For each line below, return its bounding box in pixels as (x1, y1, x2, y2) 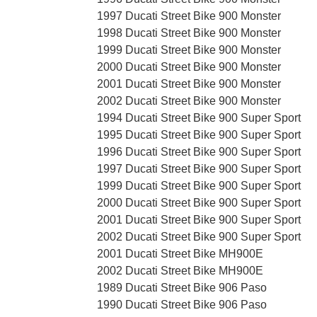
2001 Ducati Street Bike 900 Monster (97, 78, 281, 91)
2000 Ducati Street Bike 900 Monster (97, 61, 281, 74)
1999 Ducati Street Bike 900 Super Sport (97, 180, 301, 192)
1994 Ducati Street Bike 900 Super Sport (97, 112, 301, 125)
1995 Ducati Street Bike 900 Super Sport (97, 129, 301, 142)
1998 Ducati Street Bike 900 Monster (97, 27, 281, 40)
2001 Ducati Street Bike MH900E (97, 248, 263, 260)
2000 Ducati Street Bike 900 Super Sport (97, 197, 301, 209)
